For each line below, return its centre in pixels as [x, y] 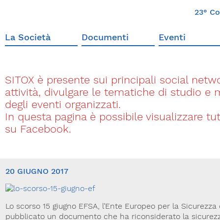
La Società [28, 37]
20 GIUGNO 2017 [37, 171]
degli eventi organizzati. [63, 105]
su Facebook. [38, 129]
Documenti [105, 37]
